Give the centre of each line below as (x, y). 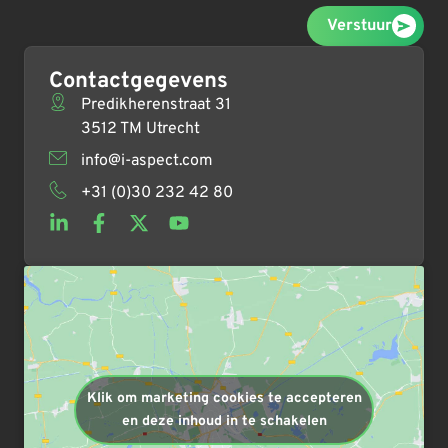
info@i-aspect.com (146, 160)
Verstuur (359, 25)
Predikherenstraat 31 (155, 104)
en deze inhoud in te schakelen (224, 421)
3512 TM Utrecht (140, 128)
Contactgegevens (138, 81)
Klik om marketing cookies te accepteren (224, 398)
